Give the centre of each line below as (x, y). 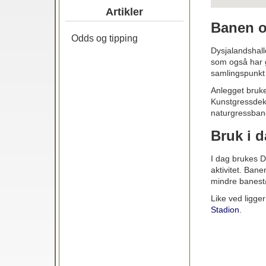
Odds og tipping (105, 38)
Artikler (125, 12)
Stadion (225, 210)
